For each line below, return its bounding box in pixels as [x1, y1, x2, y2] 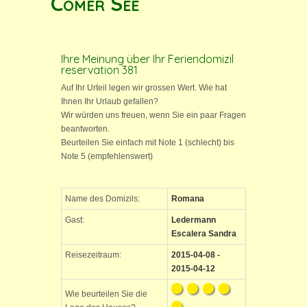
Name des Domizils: [65, 194, 140, 204]
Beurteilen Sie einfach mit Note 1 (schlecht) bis [61, 138, 234, 147]
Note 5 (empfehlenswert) [61, 151, 153, 161]
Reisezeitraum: [65, 250, 121, 260]
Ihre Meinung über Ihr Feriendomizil [61, 52, 234, 66]
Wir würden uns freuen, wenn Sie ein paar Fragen [61, 110, 246, 120]
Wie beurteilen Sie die [65, 289, 147, 299]
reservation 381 [61, 63, 138, 77]
